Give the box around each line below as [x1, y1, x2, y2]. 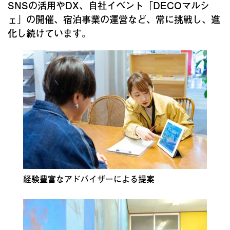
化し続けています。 [8, 26, 91, 41]
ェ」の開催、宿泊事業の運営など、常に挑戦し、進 [8, 12, 220, 27]
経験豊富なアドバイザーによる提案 [23, 172, 155, 185]
